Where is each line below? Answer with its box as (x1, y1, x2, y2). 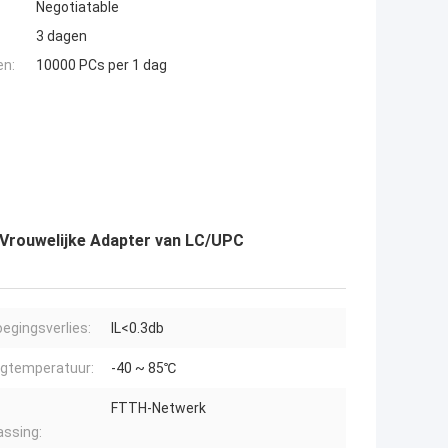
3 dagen (36, 28, 87, 45)
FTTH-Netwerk (111, 400, 206, 417)
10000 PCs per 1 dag (36, 57, 167, 74)
